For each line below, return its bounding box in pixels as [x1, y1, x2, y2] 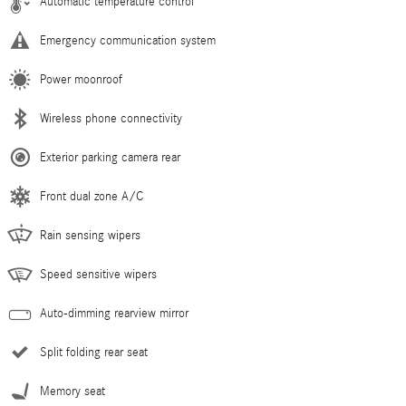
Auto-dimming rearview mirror [40, 306, 188, 322]
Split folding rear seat [40, 345, 148, 361]
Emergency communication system [40, 34, 216, 49]
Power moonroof [40, 72, 122, 88]
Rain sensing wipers [40, 228, 140, 244]
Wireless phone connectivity [40, 111, 182, 127]
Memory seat [40, 384, 105, 400]
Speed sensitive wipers [40, 267, 157, 283]
